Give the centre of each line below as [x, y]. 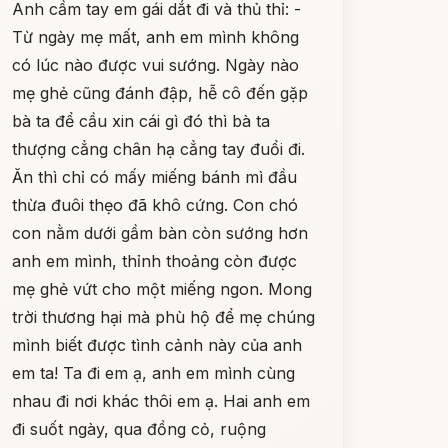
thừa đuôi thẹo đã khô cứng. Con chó [154, 205]
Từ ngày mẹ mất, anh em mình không [155, 37]
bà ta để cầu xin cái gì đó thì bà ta [140, 121]
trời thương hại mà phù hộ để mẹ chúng [163, 317]
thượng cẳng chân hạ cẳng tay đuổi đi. [158, 149]
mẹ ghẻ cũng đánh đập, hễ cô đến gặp [159, 93]
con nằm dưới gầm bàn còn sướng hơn [159, 233]
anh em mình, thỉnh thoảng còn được [154, 261]
